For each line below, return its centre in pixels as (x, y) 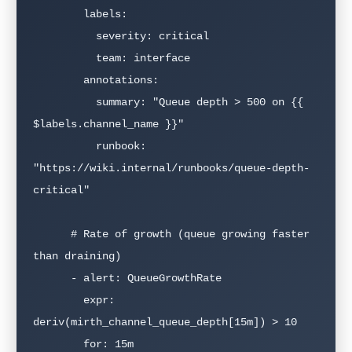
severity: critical (64, 37)
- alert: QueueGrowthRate (52, 279)
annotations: (58, 81)
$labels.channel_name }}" (108, 125)
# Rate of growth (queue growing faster (52, 235)
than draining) (77, 257)
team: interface (64, 59)
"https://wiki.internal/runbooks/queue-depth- (171, 169)
